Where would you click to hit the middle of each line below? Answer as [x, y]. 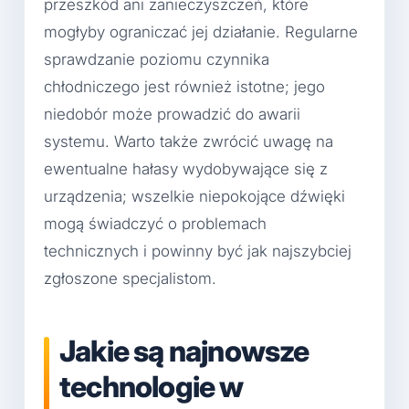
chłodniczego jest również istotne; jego [184, 87]
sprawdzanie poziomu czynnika [157, 60]
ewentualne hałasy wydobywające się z [186, 169]
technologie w [152, 387]
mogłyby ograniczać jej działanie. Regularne [201, 32]
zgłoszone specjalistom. [130, 279]
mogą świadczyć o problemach [155, 224]
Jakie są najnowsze [184, 351]
